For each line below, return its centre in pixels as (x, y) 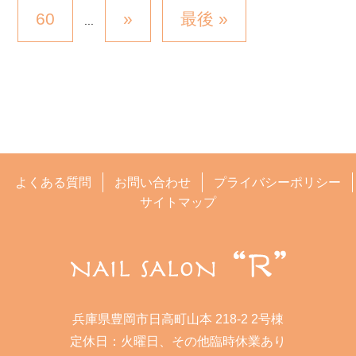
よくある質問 (53, 182)
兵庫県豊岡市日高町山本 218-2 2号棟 (178, 319)
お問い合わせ (152, 182)
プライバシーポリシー (277, 182)
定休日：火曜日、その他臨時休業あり (178, 341)
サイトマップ (178, 202)
